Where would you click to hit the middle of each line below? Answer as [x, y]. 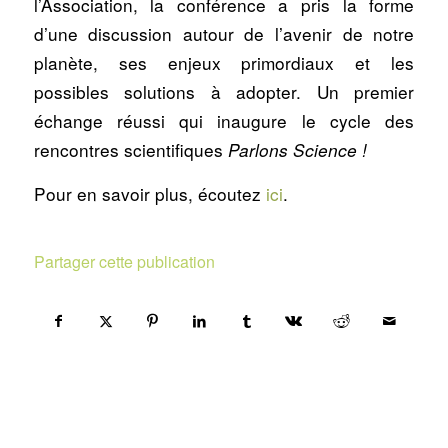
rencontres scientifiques [130, 149]
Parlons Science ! [297, 149]
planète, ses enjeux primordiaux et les [224, 62]
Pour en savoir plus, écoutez [149, 194]
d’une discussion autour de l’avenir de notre [224, 33]
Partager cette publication [124, 261]
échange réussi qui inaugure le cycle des [224, 120]
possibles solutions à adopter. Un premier [224, 91]
